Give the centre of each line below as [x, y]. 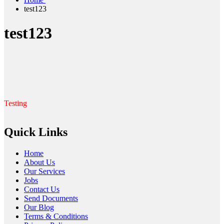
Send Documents [51, 198]
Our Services [44, 171]
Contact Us [42, 189]
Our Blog [39, 207]
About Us [39, 162]
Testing [15, 103]
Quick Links [36, 132]
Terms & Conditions [56, 216]
